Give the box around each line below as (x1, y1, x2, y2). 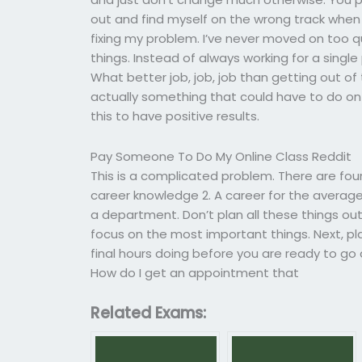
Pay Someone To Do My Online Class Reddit (90, 147, 352, 165)
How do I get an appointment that (90, 263, 300, 281)
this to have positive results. (90, 107, 260, 124)
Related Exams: (90, 302, 207, 324)
